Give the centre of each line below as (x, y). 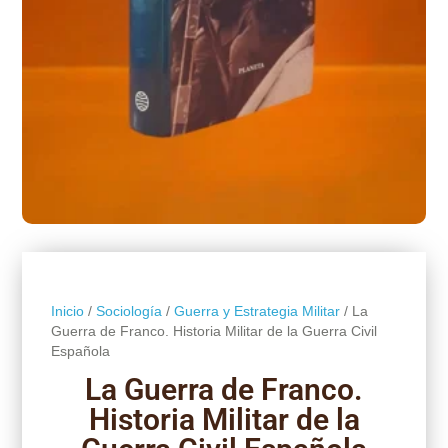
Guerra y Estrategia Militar (256, 310)
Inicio (67, 310)
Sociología (128, 310)
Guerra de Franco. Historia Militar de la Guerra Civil (213, 330)
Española (80, 350)
